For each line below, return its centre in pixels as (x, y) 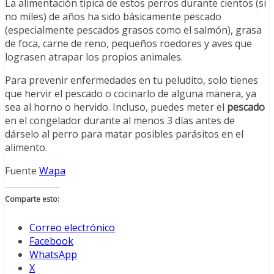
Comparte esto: (32, 199)
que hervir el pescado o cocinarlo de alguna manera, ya (131, 94)
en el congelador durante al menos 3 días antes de (120, 121)
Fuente (22, 171)
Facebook (51, 241)
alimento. (26, 148)
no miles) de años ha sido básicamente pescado (113, 17)
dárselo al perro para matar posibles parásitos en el (124, 134)
